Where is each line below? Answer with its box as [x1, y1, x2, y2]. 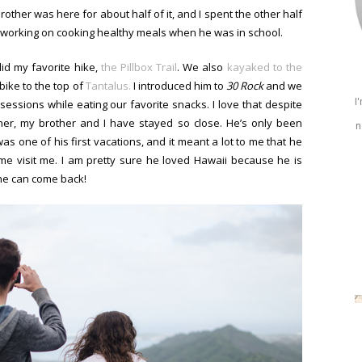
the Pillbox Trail [100, 60, 178, 74]
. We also [177, 60, 227, 74]
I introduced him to [130, 78, 226, 93]
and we [263, 78, 303, 93]
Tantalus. [85, 78, 131, 93]
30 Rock [225, 78, 263, 93]
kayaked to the [226, 60, 303, 74]
